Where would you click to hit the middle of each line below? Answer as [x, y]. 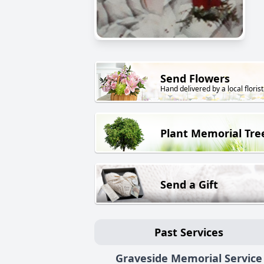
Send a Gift [189, 184]
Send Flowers [195, 79]
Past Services [189, 232]
